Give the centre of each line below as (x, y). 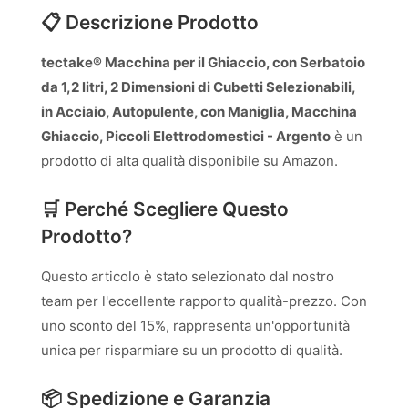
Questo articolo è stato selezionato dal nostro (188, 276)
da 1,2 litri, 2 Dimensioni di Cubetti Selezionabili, (198, 87)
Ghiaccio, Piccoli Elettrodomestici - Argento (186, 136)
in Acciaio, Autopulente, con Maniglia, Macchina (199, 112)
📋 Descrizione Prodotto (150, 22)
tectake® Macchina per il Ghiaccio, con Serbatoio (203, 62)
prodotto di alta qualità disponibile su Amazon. (189, 161)
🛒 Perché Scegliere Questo (165, 209)
